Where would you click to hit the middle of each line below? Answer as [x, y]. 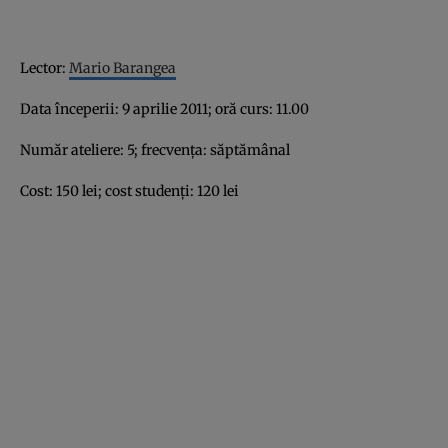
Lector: [44, 67]
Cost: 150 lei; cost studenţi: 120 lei [129, 190]
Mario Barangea [122, 67]
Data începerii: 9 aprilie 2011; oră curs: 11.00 [164, 108]
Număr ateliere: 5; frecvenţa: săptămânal [155, 149]
